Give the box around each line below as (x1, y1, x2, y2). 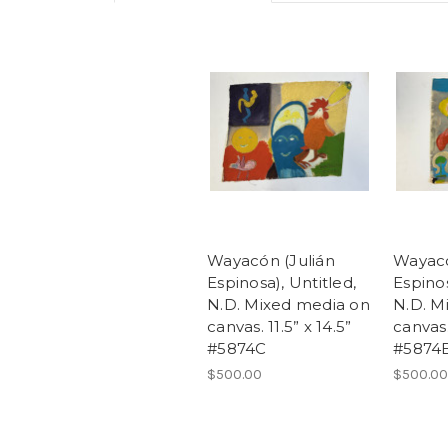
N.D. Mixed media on (207, 295, 370, 315)
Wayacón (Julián (207, 251, 335, 271)
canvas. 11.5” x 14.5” (207, 317, 352, 337)
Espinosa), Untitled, (207, 273, 356, 293)
